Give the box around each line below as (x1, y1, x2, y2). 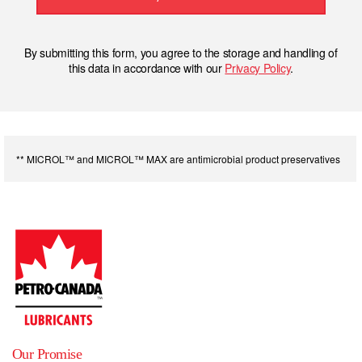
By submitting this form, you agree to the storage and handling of (24, 44, 338, 61)
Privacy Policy (225, 60, 291, 77)
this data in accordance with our (68, 60, 225, 77)
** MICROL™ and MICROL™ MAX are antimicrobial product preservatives (16, 152, 340, 166)
